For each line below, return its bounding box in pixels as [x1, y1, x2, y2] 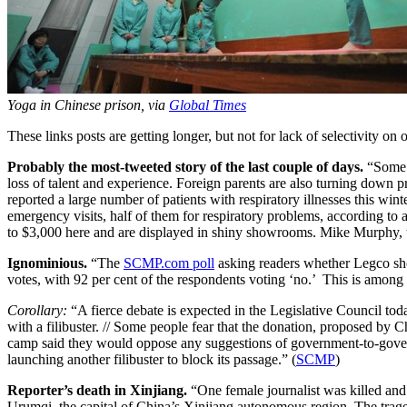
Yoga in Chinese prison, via [7, 96, 169, 113]
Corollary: [7, 302, 71, 318]
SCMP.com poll [124, 254, 214, 271]
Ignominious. [7, 254, 91, 271]
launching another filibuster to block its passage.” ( [7, 351, 296, 367]
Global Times [169, 96, 246, 113]
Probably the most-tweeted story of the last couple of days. [7, 158, 363, 174]
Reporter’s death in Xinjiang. [7, 382, 191, 398]
